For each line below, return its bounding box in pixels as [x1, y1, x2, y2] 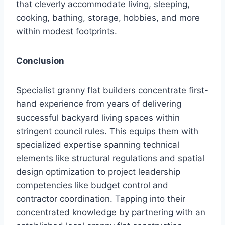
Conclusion [16, 55, 66, 66]
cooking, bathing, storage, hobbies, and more [16, 12, 200, 23]
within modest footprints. [16, 26, 117, 36]
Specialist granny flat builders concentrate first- [16, 85, 208, 95]
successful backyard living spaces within [16, 112, 180, 123]
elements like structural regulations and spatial [16, 153, 204, 163]
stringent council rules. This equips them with [16, 126, 198, 136]
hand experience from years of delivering [16, 98, 181, 109]
